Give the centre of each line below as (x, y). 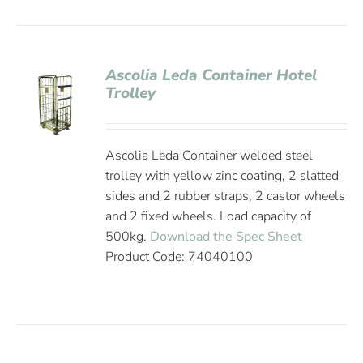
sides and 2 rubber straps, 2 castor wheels (226, 196)
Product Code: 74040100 (179, 257)
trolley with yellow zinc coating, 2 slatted (222, 176)
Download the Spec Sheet (226, 237)
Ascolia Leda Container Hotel (211, 75)
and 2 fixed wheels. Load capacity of (209, 216)
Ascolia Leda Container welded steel (209, 156)
